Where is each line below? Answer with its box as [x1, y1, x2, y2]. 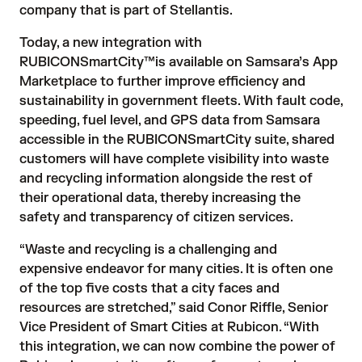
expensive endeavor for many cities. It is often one [19, 261, 333, 277]
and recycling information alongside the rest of [19, 170, 313, 187]
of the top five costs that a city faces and [19, 280, 280, 297]
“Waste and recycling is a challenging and [19, 242, 277, 258]
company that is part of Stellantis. [19, 2, 236, 19]
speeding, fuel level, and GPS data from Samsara [19, 112, 320, 128]
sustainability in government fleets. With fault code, [19, 93, 343, 109]
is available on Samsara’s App [155, 54, 338, 70]
